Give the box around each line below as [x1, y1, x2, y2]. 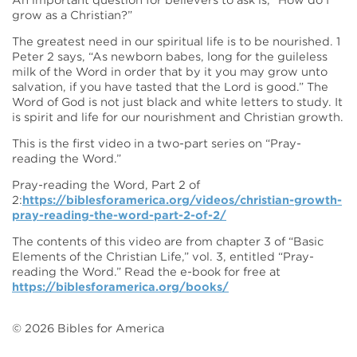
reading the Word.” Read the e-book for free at [12, 265, 280, 278]
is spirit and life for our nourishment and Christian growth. [12, 110, 343, 124]
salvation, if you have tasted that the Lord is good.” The [12, 80, 328, 93]
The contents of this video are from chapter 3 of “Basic [12, 234, 324, 248]
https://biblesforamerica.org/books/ [12, 280, 229, 293]
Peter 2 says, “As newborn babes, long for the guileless [12, 49, 328, 63]
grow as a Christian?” [12, 9, 132, 22]
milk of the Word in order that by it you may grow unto [12, 65, 328, 78]
